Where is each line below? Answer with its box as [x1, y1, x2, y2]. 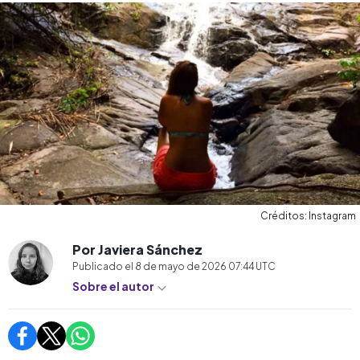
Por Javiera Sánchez [72, 240, 202, 258]
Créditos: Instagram [260, 209, 356, 222]
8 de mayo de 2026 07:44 [135, 260, 256, 272]
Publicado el [72, 260, 135, 272]
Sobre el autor [72, 278, 156, 293]
